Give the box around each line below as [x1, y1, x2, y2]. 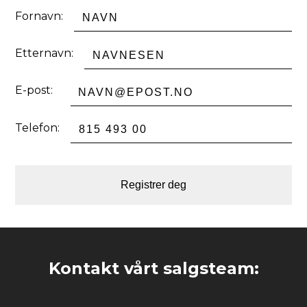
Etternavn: [15, 47, 74, 60]
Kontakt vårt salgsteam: [48, 258, 259, 279]
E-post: [15, 84, 53, 97]
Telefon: [15, 121, 60, 134]
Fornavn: [15, 9, 64, 23]
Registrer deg [121, 179, 186, 191]
